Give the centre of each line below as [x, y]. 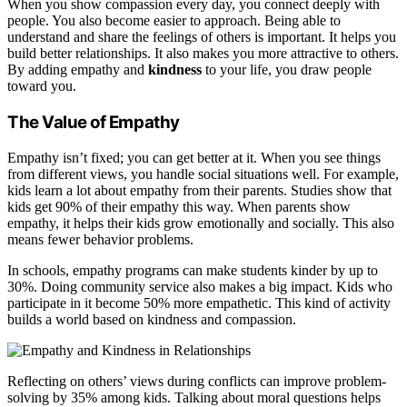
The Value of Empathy [94, 123]
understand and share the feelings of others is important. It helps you [202, 37]
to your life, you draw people [287, 70]
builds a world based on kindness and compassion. [152, 319]
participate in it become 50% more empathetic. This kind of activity [199, 303]
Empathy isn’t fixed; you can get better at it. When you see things [194, 157]
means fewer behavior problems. [100, 239]
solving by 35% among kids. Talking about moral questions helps [194, 397]
